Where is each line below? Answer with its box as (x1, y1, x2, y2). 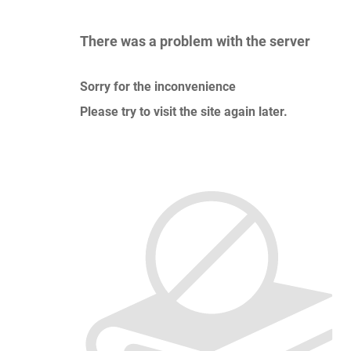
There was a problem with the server (80, 33, 310, 49)
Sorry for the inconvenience (80, 79, 236, 94)
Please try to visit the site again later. (80, 104, 288, 119)
